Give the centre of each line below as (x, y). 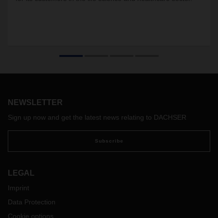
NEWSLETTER (35, 102)
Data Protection (32, 202)
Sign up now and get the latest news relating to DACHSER (97, 117)
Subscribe (109, 141)
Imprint (18, 188)
